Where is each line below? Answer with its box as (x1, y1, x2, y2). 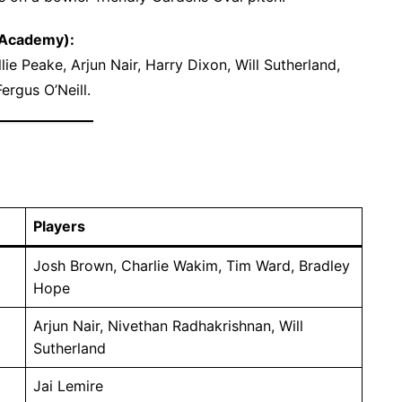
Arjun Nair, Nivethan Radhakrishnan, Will (33, 316, 303, 335)
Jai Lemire (33, 376, 103, 395)
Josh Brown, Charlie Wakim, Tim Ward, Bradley (33, 256, 350, 275)
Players (33, 216, 85, 235)
